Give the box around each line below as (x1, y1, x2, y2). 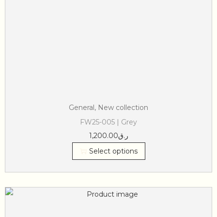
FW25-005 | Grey (80, 118, 137, 127)
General (69, 103, 94, 112)
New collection (98, 103, 148, 112)
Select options (89, 147, 138, 156)
